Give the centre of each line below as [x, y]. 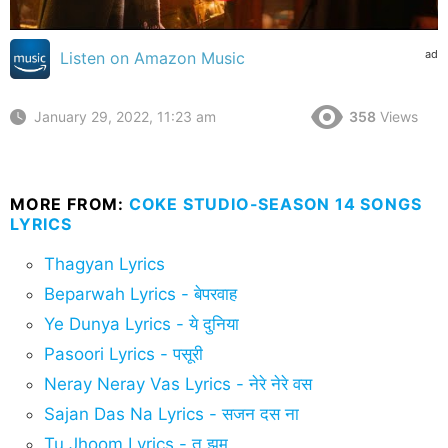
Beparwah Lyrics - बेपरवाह [140, 293]
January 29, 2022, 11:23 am [125, 117]
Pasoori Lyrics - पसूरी [123, 353]
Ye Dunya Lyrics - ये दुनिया [141, 323]
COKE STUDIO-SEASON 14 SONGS [275, 203]
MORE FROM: [69, 203]
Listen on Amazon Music [152, 57]
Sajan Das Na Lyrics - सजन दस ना [171, 413]
